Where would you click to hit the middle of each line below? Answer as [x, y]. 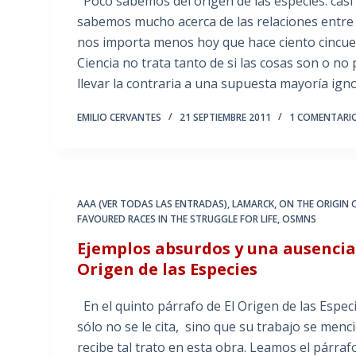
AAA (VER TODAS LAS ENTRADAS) [153, 204]
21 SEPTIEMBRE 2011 [226, 118]
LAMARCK [253, 204]
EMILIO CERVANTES [120, 118]
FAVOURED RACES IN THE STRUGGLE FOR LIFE [178, 219]
